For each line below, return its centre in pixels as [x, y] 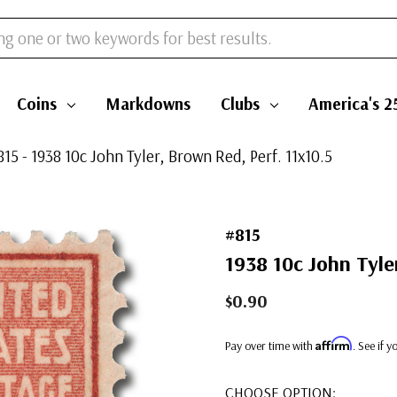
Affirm [334, 343]
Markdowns [148, 104]
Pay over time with [270, 346]
